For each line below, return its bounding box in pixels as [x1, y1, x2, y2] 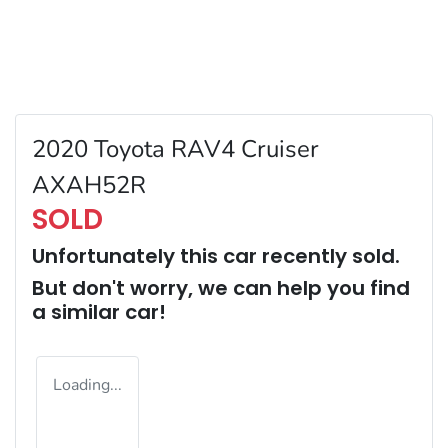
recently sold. [257, 241, 400, 270]
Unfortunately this [32, 241, 223, 270]
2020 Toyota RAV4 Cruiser [32, 132, 319, 165]
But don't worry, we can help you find [32, 273, 410, 302]
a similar [32, 297, 125, 326]
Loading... [53, 373, 122, 396]
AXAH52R [32, 168, 146, 201]
